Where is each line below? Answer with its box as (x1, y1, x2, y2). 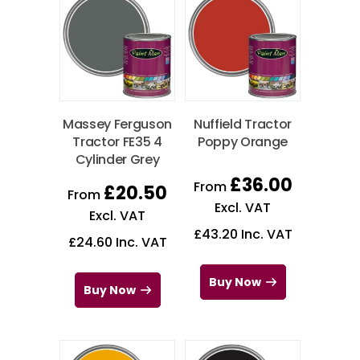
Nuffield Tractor (194, 115, 292, 134)
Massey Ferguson (62, 115, 173, 134)
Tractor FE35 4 (72, 133, 162, 152)
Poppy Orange (197, 133, 288, 152)
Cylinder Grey (75, 150, 160, 170)
